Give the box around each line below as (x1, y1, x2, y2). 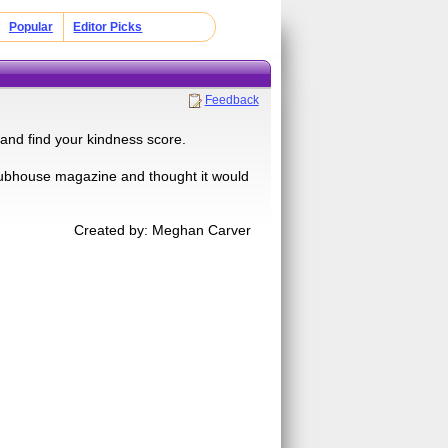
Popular (8, 20, 53, 34)
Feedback (204, 92, 259, 107)
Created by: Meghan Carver (74, 221, 252, 238)
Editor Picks (73, 20, 143, 34)
